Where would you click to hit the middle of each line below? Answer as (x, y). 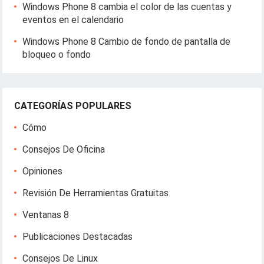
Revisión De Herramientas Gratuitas (96, 193)
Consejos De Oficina (64, 149)
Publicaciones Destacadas (78, 237)
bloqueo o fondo (57, 55)
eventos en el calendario (73, 20)
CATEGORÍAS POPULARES (73, 106)
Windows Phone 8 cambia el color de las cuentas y (127, 7)
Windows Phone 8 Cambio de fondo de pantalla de (127, 42)
